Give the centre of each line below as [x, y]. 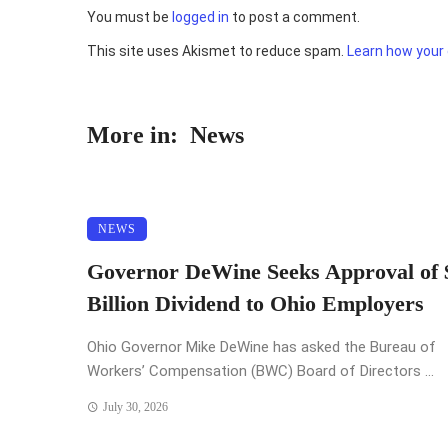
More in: [132, 134]
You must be [129, 16]
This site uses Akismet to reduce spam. [217, 50]
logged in [200, 16]
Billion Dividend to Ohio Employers [255, 303]
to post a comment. [294, 16]
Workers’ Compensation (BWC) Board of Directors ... [260, 370]
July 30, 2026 [135, 406]
